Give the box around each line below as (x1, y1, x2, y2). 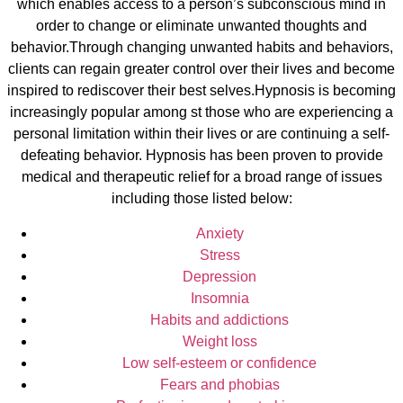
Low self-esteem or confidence (122, 354, 317, 371)
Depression (183, 268, 256, 284)
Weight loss (182, 333, 257, 349)
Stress (199, 246, 240, 263)
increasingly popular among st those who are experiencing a (10, 104, 393, 121)
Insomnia (190, 290, 249, 306)
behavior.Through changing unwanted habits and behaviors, (10, 40, 393, 56)
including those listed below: (111, 191, 292, 207)
